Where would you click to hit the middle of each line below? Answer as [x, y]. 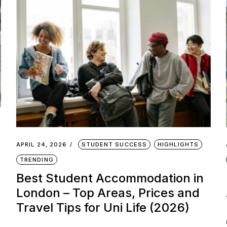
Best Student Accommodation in [110, 178]
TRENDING [36, 159]
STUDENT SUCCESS [114, 144]
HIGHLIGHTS [178, 144]
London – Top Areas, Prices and [108, 193]
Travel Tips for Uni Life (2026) [103, 207]
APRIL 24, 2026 [42, 144]
